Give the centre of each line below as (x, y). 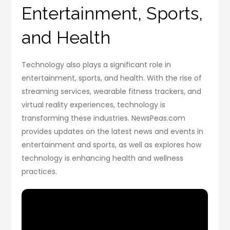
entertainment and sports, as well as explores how (112, 145)
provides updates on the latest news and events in (113, 132)
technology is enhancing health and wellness (103, 158)
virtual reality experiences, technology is (94, 105)
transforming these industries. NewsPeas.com (104, 118)
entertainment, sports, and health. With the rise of (112, 78)
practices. (40, 172)
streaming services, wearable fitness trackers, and (112, 92)
